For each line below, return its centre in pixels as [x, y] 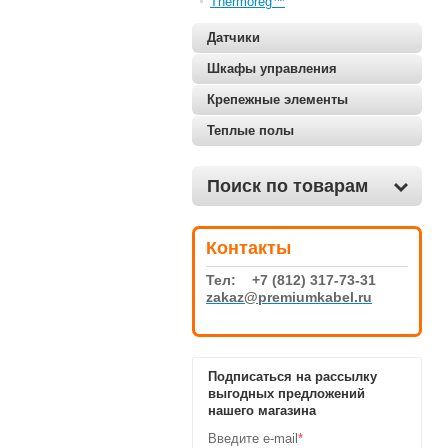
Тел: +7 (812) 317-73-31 [291, 280]
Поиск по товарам [287, 186]
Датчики [233, 37]
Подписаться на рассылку [292, 376]
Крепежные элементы [277, 99]
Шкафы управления [272, 68]
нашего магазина [262, 410]
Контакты [248, 248]
